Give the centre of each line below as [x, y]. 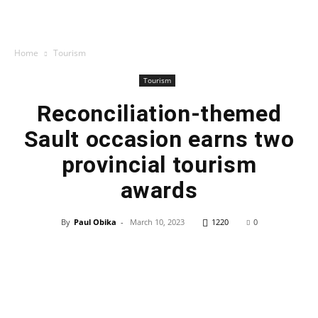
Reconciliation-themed [159, 114]
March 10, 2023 [157, 222]
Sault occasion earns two [159, 139]
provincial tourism [159, 165]
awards [159, 190]
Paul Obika [95, 222]
